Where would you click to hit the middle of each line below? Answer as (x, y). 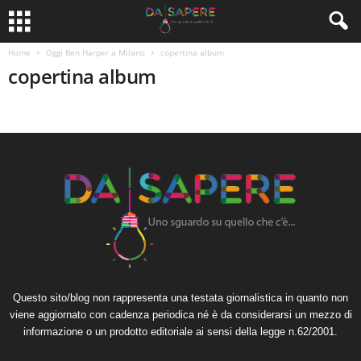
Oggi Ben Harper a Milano (95, 52)
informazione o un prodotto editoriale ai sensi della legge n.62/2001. (180, 332)
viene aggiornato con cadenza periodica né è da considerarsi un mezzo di (180, 315)
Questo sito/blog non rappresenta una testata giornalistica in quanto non (180, 298)
